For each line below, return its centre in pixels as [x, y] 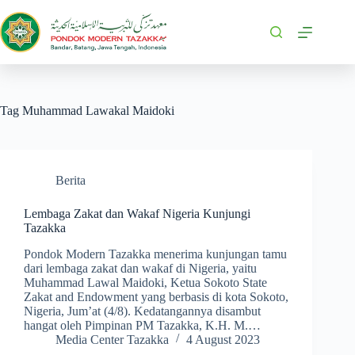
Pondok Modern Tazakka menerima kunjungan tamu [155, 254]
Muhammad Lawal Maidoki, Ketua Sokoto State [145, 282]
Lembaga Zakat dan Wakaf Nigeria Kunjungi [137, 214]
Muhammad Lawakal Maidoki [97, 111]
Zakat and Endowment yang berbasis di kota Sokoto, [156, 296]
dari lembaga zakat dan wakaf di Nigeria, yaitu [140, 268]
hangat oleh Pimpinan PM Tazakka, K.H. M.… [142, 325]
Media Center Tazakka [112, 339]
